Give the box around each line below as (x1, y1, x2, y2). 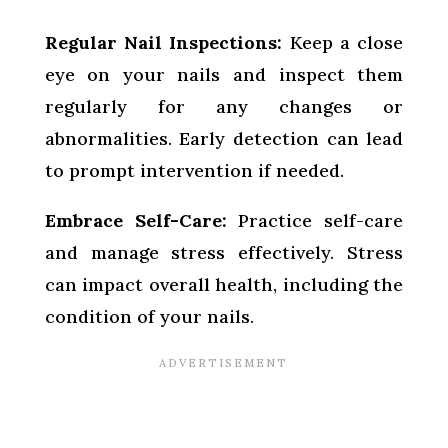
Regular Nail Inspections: (44, 30, 283, 54)
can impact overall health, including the (44, 272, 404, 296)
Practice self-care (226, 208, 404, 232)
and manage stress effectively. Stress (44, 240, 404, 264)
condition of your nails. (44, 304, 254, 328)
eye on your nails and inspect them (44, 62, 404, 86)
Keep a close (282, 30, 404, 54)
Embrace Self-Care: (44, 208, 227, 232)
